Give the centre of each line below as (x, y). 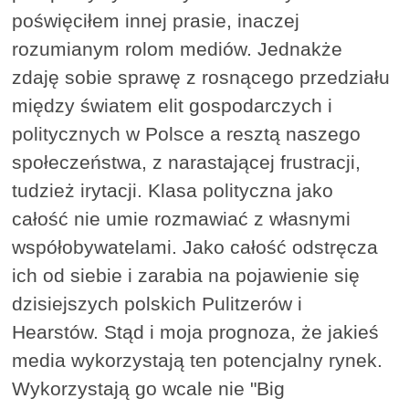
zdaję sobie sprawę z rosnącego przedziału (201, 78)
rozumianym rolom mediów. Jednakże (178, 49)
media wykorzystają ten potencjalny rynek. (198, 361)
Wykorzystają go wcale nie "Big (149, 389)
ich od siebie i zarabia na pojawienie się (186, 276)
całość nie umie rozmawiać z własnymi (182, 219)
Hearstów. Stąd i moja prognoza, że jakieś (196, 332)
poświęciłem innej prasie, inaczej (156, 21)
